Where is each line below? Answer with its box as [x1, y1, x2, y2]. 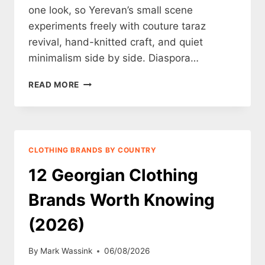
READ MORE [28, 79, 80, 89]
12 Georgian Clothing [28, 164, 198, 185]
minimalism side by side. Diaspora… [28, 51, 199, 64]
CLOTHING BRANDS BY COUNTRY [28, 145, 157, 154]
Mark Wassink [40, 246, 93, 256]
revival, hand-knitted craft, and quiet [28, 35, 203, 48]
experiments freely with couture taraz [28, 20, 206, 32]
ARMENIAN [79, 89, 125, 99]
